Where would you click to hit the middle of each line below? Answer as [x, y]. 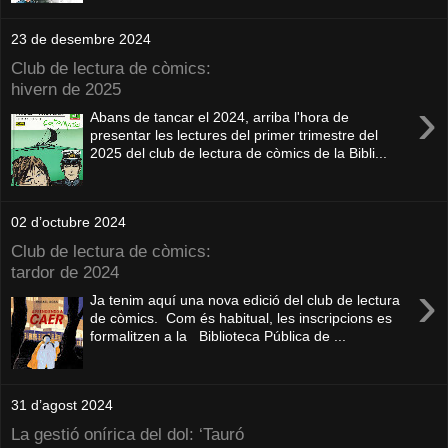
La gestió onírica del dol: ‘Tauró [127, 433]
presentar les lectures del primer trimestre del [234, 135]
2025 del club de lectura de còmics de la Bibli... [239, 153]
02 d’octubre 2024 [68, 222]
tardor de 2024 [65, 271]
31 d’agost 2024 [62, 405]
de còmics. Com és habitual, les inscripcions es [241, 318]
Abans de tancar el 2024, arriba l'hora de [220, 117]
